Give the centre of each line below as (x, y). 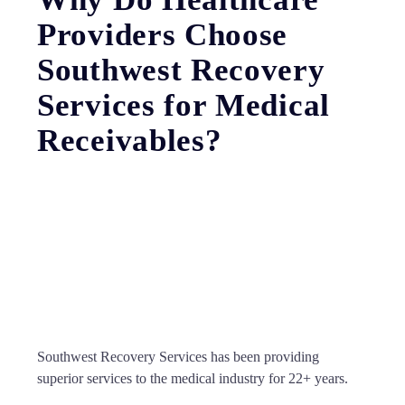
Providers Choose (163, 35)
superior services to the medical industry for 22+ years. (193, 378)
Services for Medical (184, 105)
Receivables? (130, 141)
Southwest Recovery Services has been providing (178, 357)
